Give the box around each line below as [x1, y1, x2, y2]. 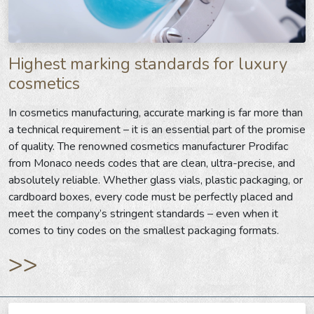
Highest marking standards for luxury [8, 52, 287, 75]
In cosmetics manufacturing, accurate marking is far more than [8, 104, 303, 121]
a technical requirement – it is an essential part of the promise [8, 121, 306, 137]
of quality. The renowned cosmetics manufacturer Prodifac [8, 138, 288, 154]
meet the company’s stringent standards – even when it [8, 205, 278, 221]
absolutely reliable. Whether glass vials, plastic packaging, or [8, 172, 303, 188]
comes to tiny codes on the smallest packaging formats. [8, 222, 279, 238]
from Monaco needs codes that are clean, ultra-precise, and [8, 155, 295, 171]
